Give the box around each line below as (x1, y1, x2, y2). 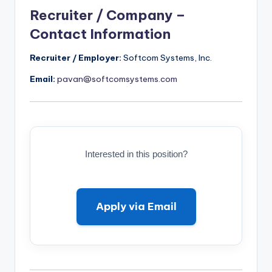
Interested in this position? (84, 149, 188, 160)
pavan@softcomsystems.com (57, 73, 177, 84)
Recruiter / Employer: (30, 52, 121, 63)
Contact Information (30, 25, 171, 42)
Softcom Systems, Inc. (121, 52, 212, 63)
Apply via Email (95, 200, 177, 214)
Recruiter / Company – (30, 6, 186, 24)
